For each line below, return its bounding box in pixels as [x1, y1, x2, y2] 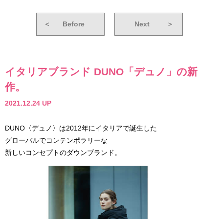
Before [63, 20, 85, 28]
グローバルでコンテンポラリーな [5, 136, 108, 145]
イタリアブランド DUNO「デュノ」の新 [5, 66, 197, 77]
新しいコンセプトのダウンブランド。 [5, 149, 121, 157]
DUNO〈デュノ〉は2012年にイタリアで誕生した [5, 124, 157, 132]
